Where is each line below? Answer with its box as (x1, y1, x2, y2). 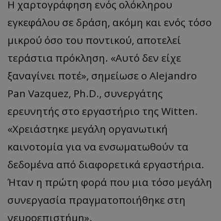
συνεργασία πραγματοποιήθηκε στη (7, 192, 185, 207)
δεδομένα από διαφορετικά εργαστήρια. (7, 157, 204, 171)
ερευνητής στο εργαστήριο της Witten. (7, 104, 198, 118)
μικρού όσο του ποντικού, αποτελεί (7, 33, 181, 47)
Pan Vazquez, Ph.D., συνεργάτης (7, 86, 163, 100)
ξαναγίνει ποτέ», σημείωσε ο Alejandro (7, 68, 197, 82)
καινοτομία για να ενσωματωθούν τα (7, 139, 188, 153)
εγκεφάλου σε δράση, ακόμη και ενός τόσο (7, 15, 212, 29)
